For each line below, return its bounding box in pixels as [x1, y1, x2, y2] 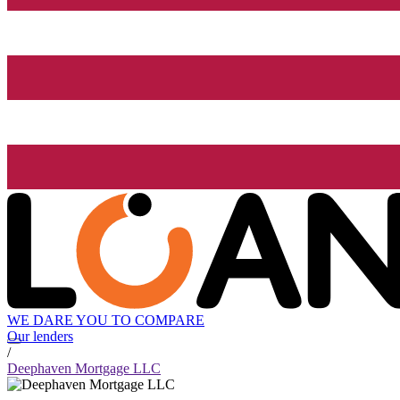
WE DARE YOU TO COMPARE [7, 312, 204, 329]
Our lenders [7, 329, 73, 345]
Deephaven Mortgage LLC [7, 361, 161, 377]
